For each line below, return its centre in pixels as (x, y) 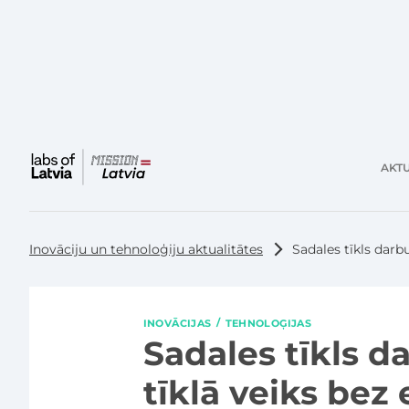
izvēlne (203, 191)
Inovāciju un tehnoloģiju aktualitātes (146, 250)
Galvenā (206, 173)
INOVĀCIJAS (177, 323)
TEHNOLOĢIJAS (268, 323)
